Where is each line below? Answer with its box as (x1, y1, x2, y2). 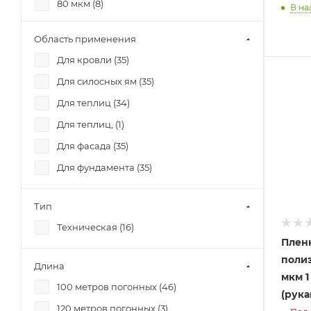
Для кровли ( (57, 54, 117, 65)
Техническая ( (57, 221, 122, 233)
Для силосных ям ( (57, 76, 142, 87)
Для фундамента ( (57, 162, 140, 173)
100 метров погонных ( (57, 281, 162, 292)
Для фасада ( (57, 140, 116, 151)
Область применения (34, 33, 136, 44)
